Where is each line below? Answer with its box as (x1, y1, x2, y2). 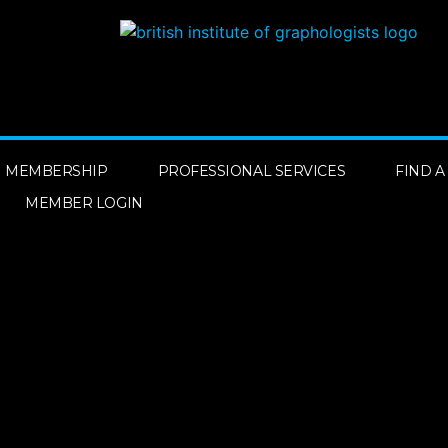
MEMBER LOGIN (25, 194, 143, 212)
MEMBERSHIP (5, 162, 108, 180)
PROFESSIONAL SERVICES (157, 162, 346, 180)
